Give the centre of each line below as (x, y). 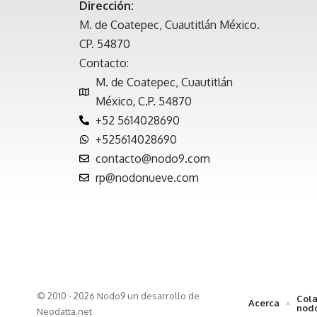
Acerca (264, 303)
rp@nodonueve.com (147, 177)
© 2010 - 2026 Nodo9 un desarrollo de (118, 295)
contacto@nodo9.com (152, 158)
